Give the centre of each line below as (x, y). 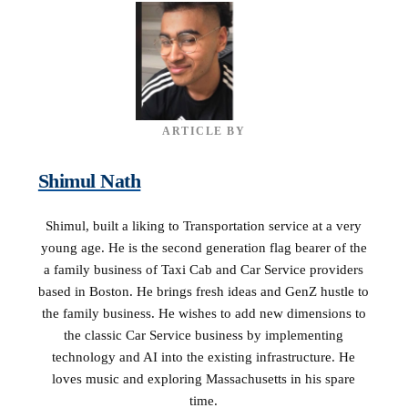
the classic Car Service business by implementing (204, 335)
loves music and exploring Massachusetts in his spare (204, 379)
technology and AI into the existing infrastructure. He (204, 357)
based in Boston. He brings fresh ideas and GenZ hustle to (204, 291)
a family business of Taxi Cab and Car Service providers (204, 270)
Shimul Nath (89, 181)
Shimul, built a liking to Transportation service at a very (204, 226)
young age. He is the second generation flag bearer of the (204, 248)
